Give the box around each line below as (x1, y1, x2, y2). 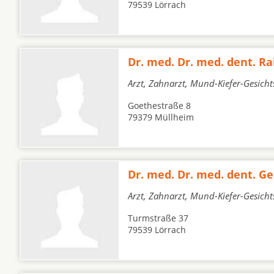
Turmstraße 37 (128, 212, 188, 224)
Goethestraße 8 (128, 100, 191, 111)
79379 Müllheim (128, 111, 194, 123)
